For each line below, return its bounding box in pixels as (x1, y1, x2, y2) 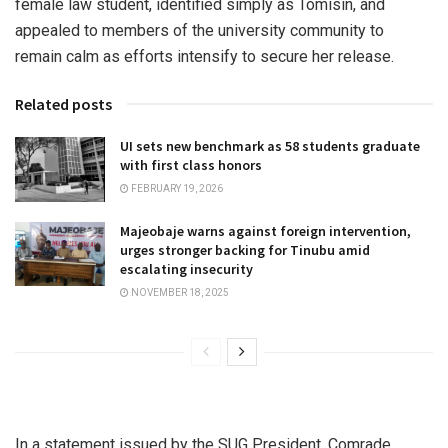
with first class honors (120, 156, 262, 175)
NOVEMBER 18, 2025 (129, 286, 229, 298)
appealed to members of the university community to (15, 21, 384, 41)
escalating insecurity (120, 259, 253, 278)
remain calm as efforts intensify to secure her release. (15, 47, 394, 67)
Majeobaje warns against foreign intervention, (120, 221, 411, 240)
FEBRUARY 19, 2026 (129, 183, 223, 195)
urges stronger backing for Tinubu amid (120, 240, 370, 259)
